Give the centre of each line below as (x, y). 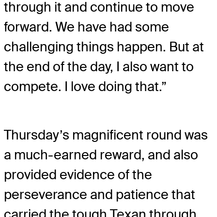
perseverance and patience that (100, 195)
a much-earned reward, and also (101, 155)
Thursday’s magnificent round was (106, 135)
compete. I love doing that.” (85, 87)
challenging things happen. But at (104, 47)
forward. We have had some (86, 27)
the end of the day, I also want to (99, 67)
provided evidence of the (78, 175)
